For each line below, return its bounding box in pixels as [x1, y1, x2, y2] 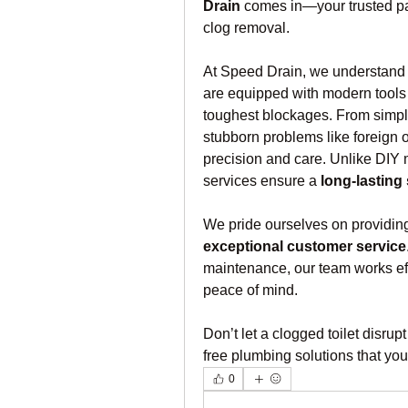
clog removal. [203, 20, 290, 36]
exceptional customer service [203, 239, 406, 254]
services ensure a [203, 173, 321, 189]
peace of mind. [203, 282, 298, 298]
